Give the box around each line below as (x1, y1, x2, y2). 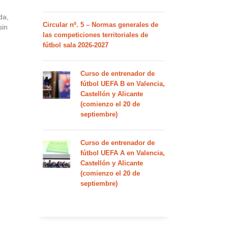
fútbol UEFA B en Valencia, (80, 80, 165, 88)
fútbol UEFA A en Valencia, (80, 149, 165, 157)
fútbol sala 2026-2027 (42, 41, 108, 49)
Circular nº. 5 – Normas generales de (42, 21, 158, 28)
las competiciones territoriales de (42, 31, 148, 39)
